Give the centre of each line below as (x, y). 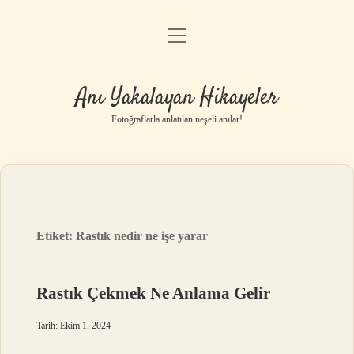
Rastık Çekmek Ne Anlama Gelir (154, 293)
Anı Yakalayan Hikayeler (177, 98)
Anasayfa (177, 39)
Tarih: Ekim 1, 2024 (74, 326)
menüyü (191, 34)
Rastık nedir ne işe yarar (142, 236)
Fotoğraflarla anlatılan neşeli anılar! (177, 119)
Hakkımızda (177, 160)
